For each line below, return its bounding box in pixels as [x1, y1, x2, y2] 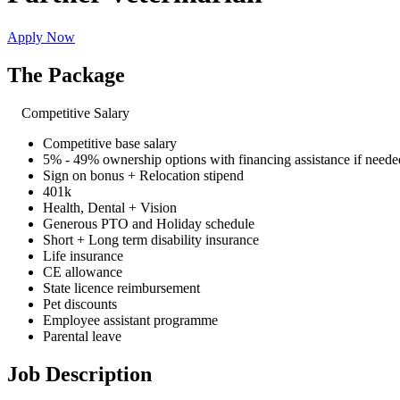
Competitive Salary [18, 104, 129, 121]
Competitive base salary [43, 135, 177, 151]
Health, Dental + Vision [43, 199, 177, 215]
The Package [7, 62, 125, 87]
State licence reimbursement [43, 279, 200, 296]
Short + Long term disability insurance [43, 231, 259, 247]
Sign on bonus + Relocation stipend [43, 167, 244, 183]
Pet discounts [43, 296, 117, 312]
